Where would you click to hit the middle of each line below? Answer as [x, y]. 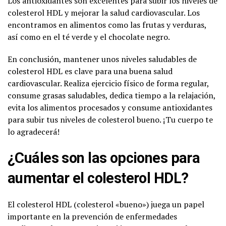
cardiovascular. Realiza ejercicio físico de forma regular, [108, 83]
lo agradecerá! [34, 131]
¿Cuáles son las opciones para [104, 158]
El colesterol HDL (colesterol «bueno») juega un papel [106, 204]
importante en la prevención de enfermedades [92, 216]
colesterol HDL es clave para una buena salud [90, 71]
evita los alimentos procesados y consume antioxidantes [110, 107]
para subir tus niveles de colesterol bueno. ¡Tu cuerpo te [110, 119]
